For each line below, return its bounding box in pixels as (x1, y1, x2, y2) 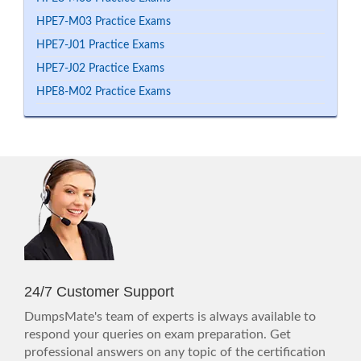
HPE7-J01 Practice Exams (36, 39, 164, 51)
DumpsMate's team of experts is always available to (24, 310, 316, 323)
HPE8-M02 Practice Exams (36, 86, 171, 98)
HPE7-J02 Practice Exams (36, 63, 164, 74)
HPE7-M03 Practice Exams (36, 16, 171, 27)
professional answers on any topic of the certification (24, 346, 326, 359)
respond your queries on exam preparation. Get (24, 328, 291, 341)
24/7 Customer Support (24, 284, 174, 300)
